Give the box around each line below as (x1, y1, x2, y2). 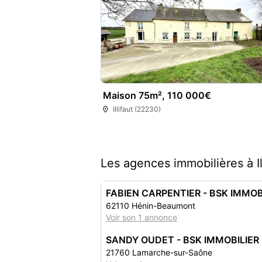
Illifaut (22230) (113, 105, 161, 113)
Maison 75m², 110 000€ (103, 89, 211, 101)
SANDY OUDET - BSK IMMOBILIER (106, 234, 259, 246)
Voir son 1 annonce (106, 212, 177, 222)
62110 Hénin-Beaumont (106, 201, 195, 211)
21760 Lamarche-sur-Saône (106, 247, 212, 257)
